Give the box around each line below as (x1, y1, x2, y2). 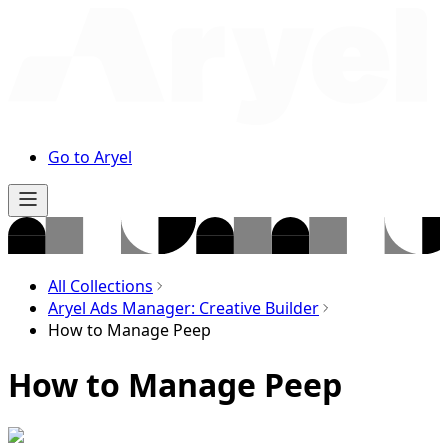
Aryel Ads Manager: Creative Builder (48, 297, 319, 320)
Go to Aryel (48, 146, 132, 168)
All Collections (48, 275, 153, 298)
